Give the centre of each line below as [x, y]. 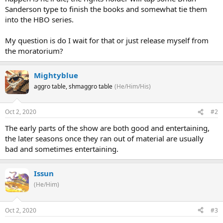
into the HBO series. [39, 19]
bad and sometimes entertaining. [62, 149]
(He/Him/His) [133, 86]
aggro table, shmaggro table [73, 86]
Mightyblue [56, 75]
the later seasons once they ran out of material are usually [104, 138]
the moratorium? [34, 51]
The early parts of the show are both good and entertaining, [107, 128]
